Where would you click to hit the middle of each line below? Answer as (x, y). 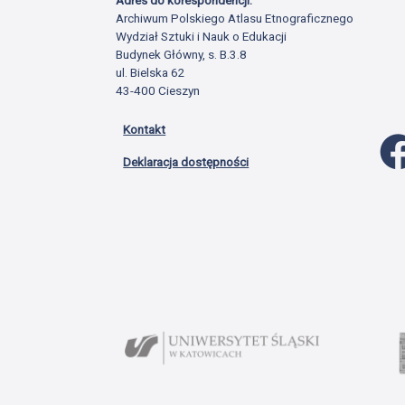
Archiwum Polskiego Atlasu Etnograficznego (235, 18)
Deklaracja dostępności (186, 161)
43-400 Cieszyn (158, 90)
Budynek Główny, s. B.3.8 (182, 54)
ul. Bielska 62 (151, 72)
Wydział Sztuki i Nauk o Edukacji (202, 36)
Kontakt (145, 129)
